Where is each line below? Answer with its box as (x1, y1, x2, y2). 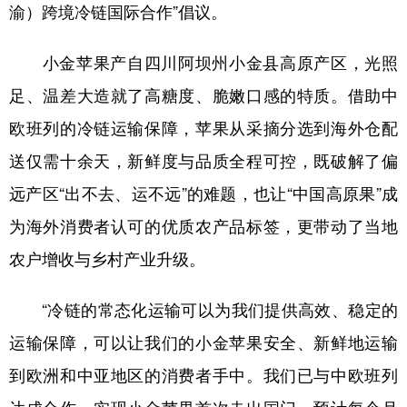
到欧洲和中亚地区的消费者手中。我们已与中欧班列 (9, 362, 398, 386)
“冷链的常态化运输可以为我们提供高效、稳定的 (9, 297, 398, 321)
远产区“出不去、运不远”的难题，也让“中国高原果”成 (9, 181, 398, 204)
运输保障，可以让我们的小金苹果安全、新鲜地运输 (9, 330, 398, 353)
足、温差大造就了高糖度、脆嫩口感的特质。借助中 (9, 83, 398, 106)
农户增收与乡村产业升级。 (9, 246, 205, 270)
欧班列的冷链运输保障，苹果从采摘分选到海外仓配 (9, 115, 398, 139)
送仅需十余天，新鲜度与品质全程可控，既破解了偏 (9, 148, 398, 172)
